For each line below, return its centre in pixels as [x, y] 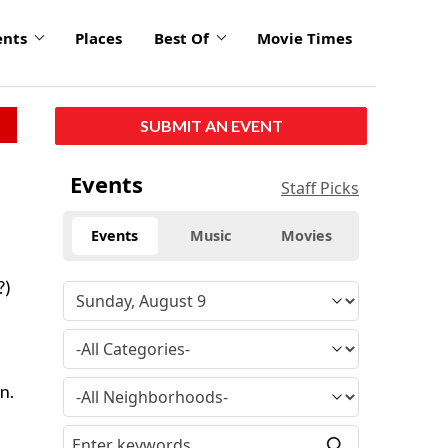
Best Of [181, 38]
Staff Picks [320, 187]
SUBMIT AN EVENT [211, 125]
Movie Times [304, 38]
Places [98, 38]
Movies [307, 235]
